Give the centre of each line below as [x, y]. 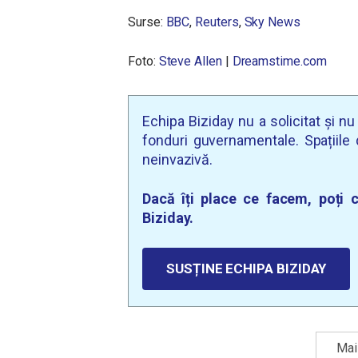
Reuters [217, 22]
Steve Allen [190, 61]
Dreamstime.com [279, 61]
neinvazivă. [178, 159]
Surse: [147, 22]
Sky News [272, 22]
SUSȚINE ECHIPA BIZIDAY [247, 268]
